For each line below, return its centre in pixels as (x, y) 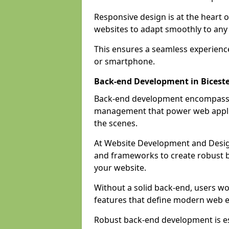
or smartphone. (124, 61)
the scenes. (116, 123)
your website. (120, 168)
